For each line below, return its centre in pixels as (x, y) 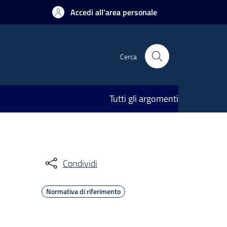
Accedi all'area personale (114, 12)
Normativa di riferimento (83, 191)
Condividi (80, 163)
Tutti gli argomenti (144, 99)
